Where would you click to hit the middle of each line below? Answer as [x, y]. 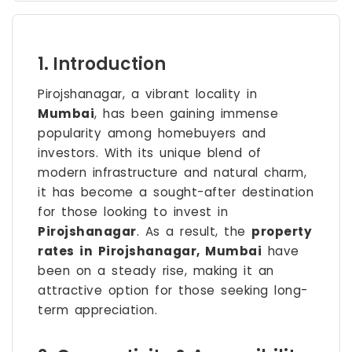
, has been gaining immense [186, 114]
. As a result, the [194, 232]
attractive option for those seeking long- [173, 291]
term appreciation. [97, 310]
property [282, 232]
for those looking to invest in [133, 212]
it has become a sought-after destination [176, 192]
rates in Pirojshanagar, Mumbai [150, 251]
